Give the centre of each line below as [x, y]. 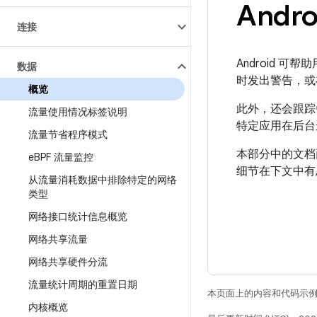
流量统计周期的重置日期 [83, 284]
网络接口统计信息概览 [78, 217]
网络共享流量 [58, 239]
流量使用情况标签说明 [78, 112]
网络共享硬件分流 [68, 262]
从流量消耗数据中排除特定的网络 [103, 180]
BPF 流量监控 [64, 157]
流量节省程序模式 [68, 134]
